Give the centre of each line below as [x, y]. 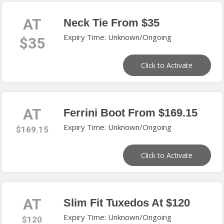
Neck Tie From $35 [112, 23]
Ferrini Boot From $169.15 [131, 113]
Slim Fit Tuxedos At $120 [127, 203]
